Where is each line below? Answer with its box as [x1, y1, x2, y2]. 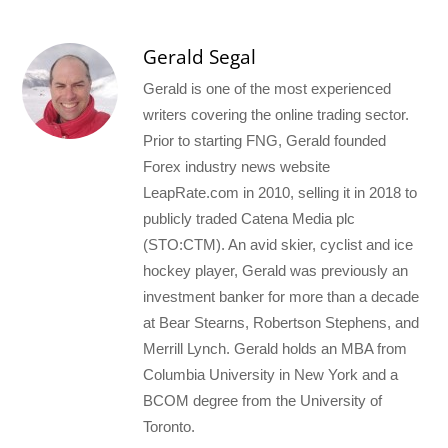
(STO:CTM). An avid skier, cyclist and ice [143, 235, 414, 253]
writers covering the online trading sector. [143, 105, 410, 123]
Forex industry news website [143, 157, 331, 175]
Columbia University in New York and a [143, 365, 399, 383]
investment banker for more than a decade [143, 287, 420, 305]
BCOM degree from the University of [143, 391, 383, 409]
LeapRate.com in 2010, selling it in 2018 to [143, 183, 418, 201]
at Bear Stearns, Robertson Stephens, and [143, 313, 420, 331]
